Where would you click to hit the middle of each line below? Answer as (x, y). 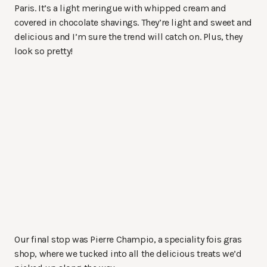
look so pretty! (44, 51)
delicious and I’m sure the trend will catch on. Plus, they (128, 37)
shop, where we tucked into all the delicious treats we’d (128, 254)
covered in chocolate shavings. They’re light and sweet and (133, 23)
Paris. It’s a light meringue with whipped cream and (120, 8)
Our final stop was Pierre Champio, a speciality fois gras (128, 240)
